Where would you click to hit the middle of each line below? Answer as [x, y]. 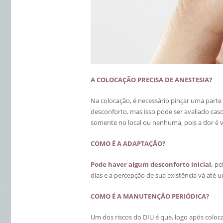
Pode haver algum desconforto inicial [151, 164]
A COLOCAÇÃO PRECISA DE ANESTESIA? [151, 80]
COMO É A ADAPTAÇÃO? [128, 143]
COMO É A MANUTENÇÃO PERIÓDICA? [150, 196]
